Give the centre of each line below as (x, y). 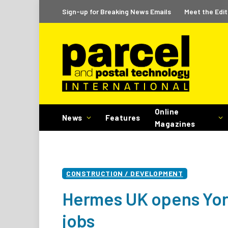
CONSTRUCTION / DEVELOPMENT (125, 173)
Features (123, 118)
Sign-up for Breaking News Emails (117, 11)
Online (167, 111)
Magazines (175, 124)
